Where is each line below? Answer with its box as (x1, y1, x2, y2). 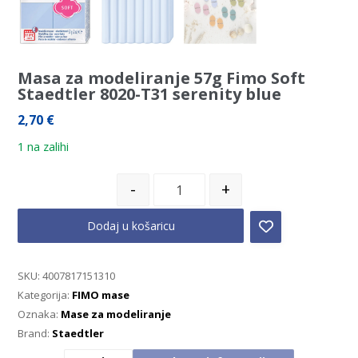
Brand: (18, 326, 53, 341)
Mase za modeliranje (61, 307, 172, 322)
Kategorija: (18, 288, 73, 303)
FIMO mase (72, 288, 130, 303)
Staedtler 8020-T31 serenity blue (18, 83, 282, 105)
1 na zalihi (18, 138, 70, 155)
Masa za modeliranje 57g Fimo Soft (18, 67, 306, 89)
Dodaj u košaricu (86, 218, 175, 234)
